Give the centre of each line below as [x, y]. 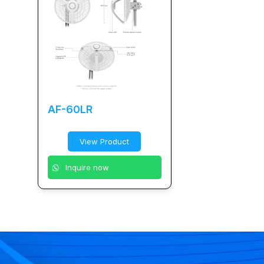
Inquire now [86, 168]
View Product [105, 142]
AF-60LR [70, 110]
